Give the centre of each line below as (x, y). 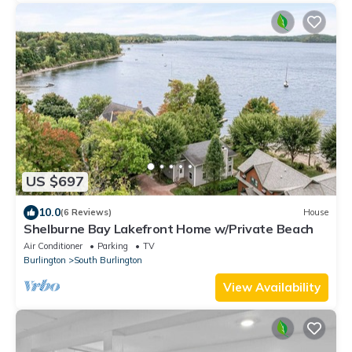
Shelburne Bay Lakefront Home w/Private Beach (169, 228)
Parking (113, 246)
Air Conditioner (53, 246)
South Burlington (108, 260)
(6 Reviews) (86, 213)
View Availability (272, 287)
